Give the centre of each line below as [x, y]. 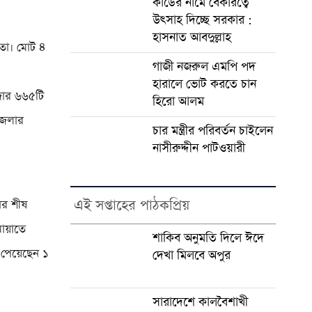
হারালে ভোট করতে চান [204, 84]
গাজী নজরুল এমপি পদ [204, 67]
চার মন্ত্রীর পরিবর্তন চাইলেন [212, 131]
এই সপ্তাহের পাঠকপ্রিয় [131, 205]
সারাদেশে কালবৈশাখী [200, 302]
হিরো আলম [178, 101]
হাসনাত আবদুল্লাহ [192, 37]
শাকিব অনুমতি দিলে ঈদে [208, 238]
